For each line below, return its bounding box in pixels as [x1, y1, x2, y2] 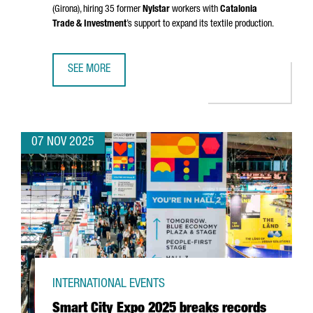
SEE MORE [68, 64, 110, 75]
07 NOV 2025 [31, 136, 94, 149]
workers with [170, 5, 220, 15]
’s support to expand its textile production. [126, 20, 274, 29]
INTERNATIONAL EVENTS [52, 278, 165, 291]
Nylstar [143, 5, 170, 15]
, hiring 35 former [80, 5, 143, 15]
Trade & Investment [52, 20, 126, 29]
